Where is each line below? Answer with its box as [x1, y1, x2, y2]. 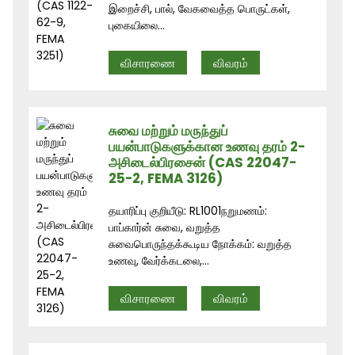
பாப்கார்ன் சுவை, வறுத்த [109, 219, 221, 236]
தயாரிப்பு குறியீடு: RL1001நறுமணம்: [109, 203, 268, 219]
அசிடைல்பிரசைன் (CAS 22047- [109, 153, 297, 173]
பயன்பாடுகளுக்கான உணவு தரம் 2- [109, 137, 306, 157]
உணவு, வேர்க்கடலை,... [109, 253, 210, 269]
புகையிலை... [109, 17, 166, 33]
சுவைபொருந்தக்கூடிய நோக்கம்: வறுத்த [109, 236, 292, 253]
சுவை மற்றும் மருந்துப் [109, 121, 229, 141]
